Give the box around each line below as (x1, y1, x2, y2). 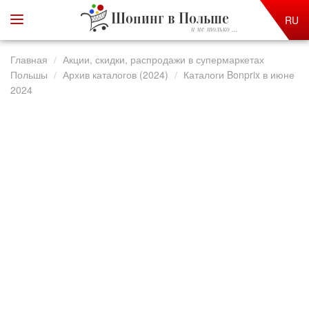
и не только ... (190, 26, 238, 34)
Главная (10, 52, 48, 66)
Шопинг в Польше (110, 12, 229, 28)
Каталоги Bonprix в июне (183, 68, 295, 81)
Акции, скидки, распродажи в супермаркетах (63, 52, 264, 66)
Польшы (10, 68, 48, 81)
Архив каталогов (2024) (63, 68, 168, 81)
